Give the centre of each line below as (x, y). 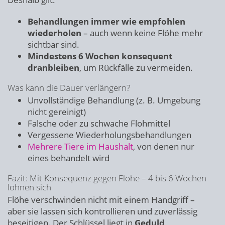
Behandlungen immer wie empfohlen (106, 21)
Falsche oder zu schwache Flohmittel (99, 123)
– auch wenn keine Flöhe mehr (142, 33)
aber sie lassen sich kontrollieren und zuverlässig (102, 211)
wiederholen (54, 33)
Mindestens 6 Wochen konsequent (100, 56)
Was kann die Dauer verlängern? (69, 88)
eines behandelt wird (69, 158)
